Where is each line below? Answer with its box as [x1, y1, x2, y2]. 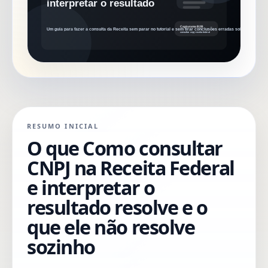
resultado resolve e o [27, 194, 208, 220]
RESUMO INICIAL [27, 121, 99, 130]
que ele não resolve [27, 214, 195, 240]
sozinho [27, 233, 95, 260]
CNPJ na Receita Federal [27, 154, 234, 181]
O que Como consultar [27, 135, 223, 161]
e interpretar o [27, 174, 155, 200]
